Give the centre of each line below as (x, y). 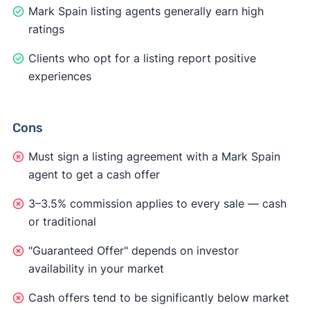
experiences (60, 76)
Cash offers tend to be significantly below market (158, 297)
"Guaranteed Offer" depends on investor (133, 250)
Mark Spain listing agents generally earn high (146, 11)
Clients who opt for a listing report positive (142, 58)
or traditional (62, 221)
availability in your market (96, 268)
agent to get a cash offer (94, 174)
